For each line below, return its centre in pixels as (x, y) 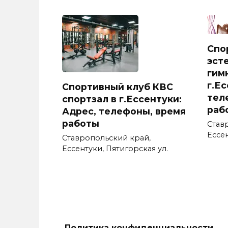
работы (81, 123)
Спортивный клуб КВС (118, 87)
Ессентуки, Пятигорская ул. (115, 149)
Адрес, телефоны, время (124, 111)
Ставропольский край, (106, 138)
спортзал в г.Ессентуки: (122, 99)
